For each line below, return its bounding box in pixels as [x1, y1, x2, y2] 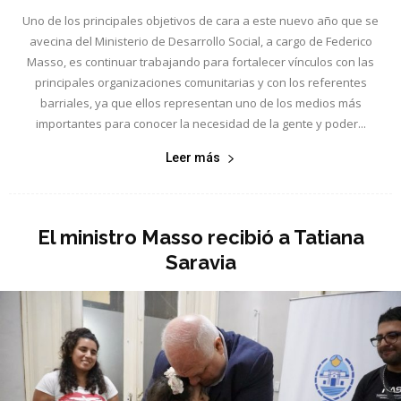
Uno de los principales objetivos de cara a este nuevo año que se [22, 13, 379, 30]
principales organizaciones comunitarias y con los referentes [34, 74, 367, 91]
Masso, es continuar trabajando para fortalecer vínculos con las [27, 54, 374, 71]
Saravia [165, 251, 236, 275]
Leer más [166, 150, 220, 166]
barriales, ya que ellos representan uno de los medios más [39, 95, 362, 112]
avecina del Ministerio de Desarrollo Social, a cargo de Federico [29, 33, 372, 50]
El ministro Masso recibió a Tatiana [37, 226, 364, 250]
